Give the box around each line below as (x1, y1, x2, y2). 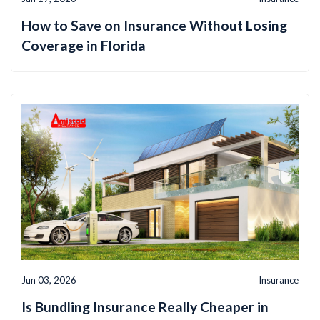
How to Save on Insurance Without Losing (21, 16, 287, 34)
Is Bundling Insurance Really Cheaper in (21, 299, 269, 316)
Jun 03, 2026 (21, 274, 76, 286)
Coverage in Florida (21, 36, 146, 54)
